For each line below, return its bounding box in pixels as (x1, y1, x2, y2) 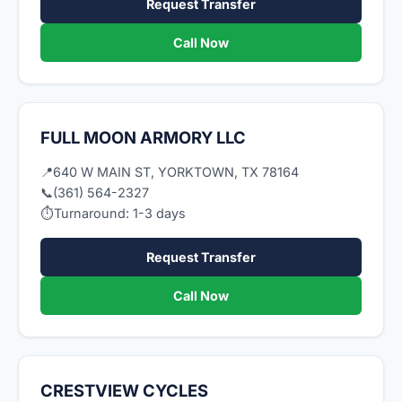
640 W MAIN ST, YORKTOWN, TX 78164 (53, 164, 299, 179)
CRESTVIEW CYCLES (40, 380, 208, 400)
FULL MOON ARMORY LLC (40, 127, 246, 147)
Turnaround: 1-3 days (54, 205, 186, 221)
